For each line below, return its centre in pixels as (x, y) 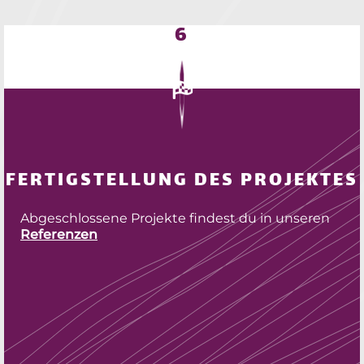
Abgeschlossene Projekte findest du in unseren (175, 218)
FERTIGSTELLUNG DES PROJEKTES (182, 181)
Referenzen (59, 234)
